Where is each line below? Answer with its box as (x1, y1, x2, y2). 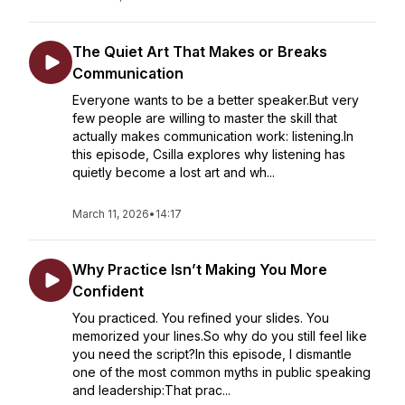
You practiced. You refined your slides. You (72, 310, 329, 325)
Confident (72, 282, 144, 300)
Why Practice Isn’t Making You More (72, 260, 327, 278)
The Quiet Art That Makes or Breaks (72, 42, 327, 61)
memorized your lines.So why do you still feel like (72, 328, 367, 344)
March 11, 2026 (72, 207, 149, 221)
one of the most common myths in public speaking (72, 364, 371, 380)
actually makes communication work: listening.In (72, 128, 353, 144)
